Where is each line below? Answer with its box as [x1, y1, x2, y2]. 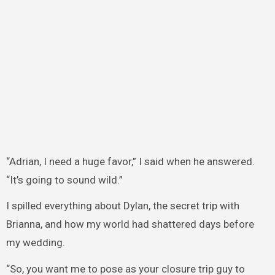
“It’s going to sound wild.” [6, 173, 123, 186]
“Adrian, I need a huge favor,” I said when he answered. [6, 155, 255, 168]
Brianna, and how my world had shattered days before [6, 218, 254, 231]
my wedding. [6, 236, 65, 249]
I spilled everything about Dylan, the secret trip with [6, 199, 239, 212]
